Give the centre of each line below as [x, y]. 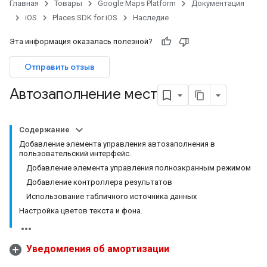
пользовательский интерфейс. [75, 153]
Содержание [44, 130]
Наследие [151, 18]
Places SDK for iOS [85, 18]
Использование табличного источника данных [111, 196]
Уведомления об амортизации [98, 249]
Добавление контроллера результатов [99, 182]
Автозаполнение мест [83, 94]
